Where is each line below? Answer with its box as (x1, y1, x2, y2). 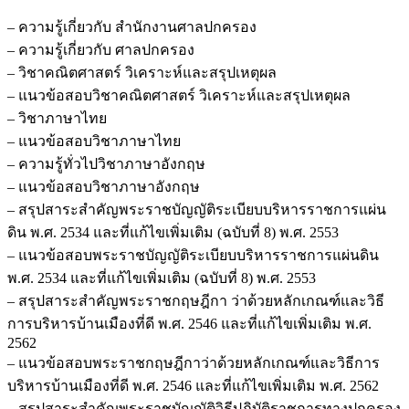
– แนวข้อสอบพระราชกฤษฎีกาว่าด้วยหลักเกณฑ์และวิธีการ (7, 354, 380, 371)
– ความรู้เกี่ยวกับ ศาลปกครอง (7, 41, 194, 58)
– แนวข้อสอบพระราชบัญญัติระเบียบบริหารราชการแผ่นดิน (7, 246, 379, 263)
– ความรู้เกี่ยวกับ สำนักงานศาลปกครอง (7, 18, 257, 35)
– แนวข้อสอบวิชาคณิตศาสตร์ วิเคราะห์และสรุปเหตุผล (7, 87, 351, 103)
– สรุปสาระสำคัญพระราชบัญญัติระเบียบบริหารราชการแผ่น (7, 201, 386, 217)
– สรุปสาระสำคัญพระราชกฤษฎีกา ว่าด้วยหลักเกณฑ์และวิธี (7, 292, 384, 309)
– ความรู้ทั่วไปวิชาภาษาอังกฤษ (7, 155, 205, 172)
